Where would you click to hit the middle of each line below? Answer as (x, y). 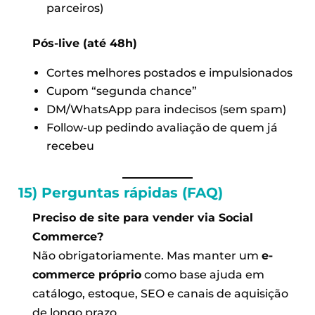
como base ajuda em (203, 274)
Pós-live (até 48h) (85, 43)
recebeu (70, 146)
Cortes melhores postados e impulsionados (169, 72)
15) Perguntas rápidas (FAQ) (120, 192)
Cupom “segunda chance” (121, 91)
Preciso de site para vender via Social (143, 217)
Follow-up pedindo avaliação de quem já (162, 127)
